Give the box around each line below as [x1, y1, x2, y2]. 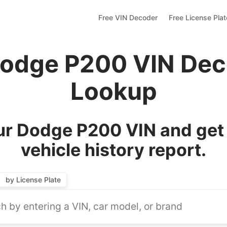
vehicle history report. [21, 139, 206, 160]
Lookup [70, 77, 157, 105]
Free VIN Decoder [98, 13, 158, 22]
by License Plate [6, 175, 61, 184]
